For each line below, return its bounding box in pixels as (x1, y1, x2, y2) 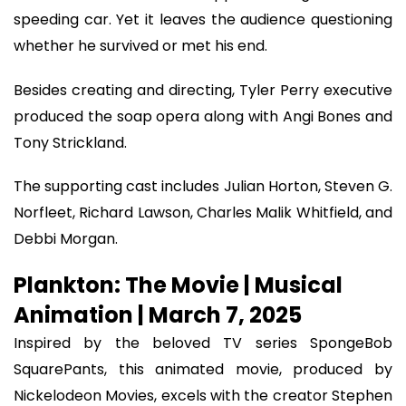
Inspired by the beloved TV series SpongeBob (14, 332, 392, 353)
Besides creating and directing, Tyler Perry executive (14, 79, 392, 101)
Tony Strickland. (14, 131, 127, 153)
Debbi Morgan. (14, 228, 118, 250)
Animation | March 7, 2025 (14, 299, 302, 330)
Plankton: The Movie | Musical (14, 269, 343, 300)
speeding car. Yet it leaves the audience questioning (14, 9, 392, 31)
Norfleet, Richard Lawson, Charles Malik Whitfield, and (14, 202, 392, 224)
